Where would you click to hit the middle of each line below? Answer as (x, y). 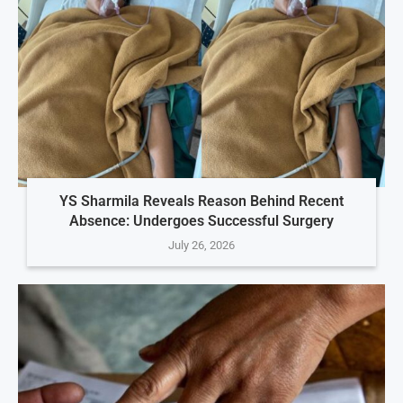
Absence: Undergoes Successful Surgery (201, 220)
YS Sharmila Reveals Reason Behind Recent (201, 201)
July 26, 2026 (201, 245)
